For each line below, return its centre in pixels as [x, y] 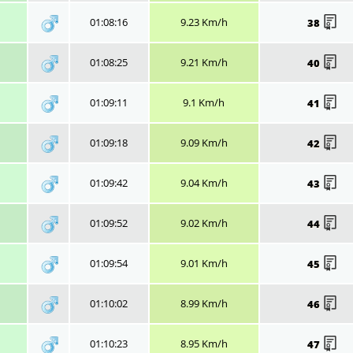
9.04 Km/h [204, 182]
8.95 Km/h [204, 343]
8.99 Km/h [204, 303]
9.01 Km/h [204, 263]
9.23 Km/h [204, 22]
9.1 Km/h [204, 102]
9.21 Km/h [204, 62]
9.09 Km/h [204, 142]
